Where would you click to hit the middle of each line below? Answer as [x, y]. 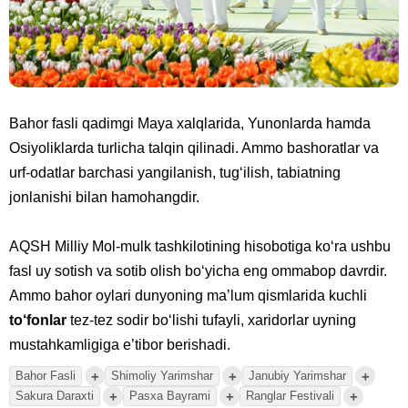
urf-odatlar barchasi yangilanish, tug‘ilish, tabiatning [175, 173]
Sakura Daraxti [55, 396]
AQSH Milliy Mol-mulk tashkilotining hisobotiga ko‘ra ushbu [200, 247]
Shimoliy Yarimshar [162, 376]
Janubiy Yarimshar [297, 376]
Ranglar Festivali [290, 396]
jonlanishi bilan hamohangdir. [104, 198]
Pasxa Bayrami [170, 396]
